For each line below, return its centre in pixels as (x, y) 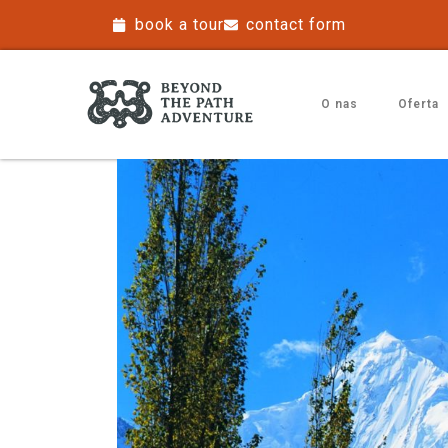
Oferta (418, 104)
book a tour (179, 24)
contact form (296, 24)
